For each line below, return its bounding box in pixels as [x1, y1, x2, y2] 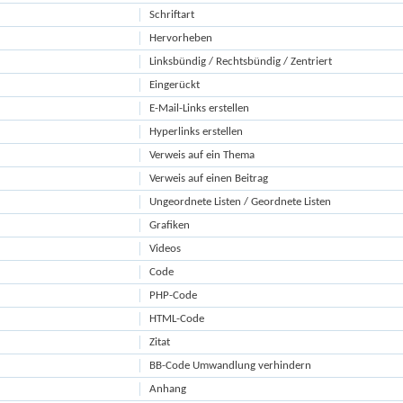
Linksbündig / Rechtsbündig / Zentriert [149, 56, 333, 67]
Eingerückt [149, 79, 201, 91]
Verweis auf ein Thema [149, 149, 255, 161]
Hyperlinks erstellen [149, 126, 244, 138]
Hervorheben [149, 32, 213, 44]
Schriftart [149, 9, 195, 21]
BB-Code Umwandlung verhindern [149, 360, 312, 372]
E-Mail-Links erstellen [149, 103, 250, 114]
